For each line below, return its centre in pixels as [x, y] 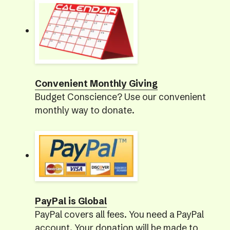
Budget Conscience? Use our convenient [120, 97]
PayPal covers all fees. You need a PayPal [119, 215]
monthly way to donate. [84, 111]
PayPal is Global [71, 202]
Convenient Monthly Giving [96, 84]
